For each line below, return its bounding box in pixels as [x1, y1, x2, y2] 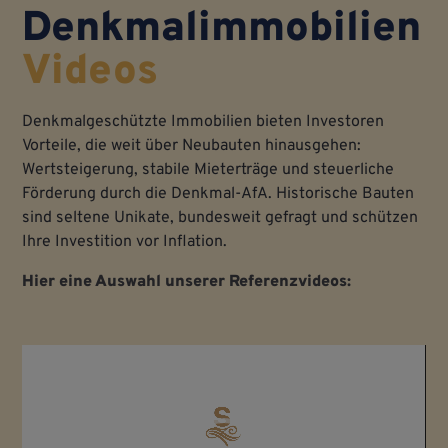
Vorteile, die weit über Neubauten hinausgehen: [22, 136, 362, 156]
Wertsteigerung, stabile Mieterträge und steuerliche [22, 160, 395, 180]
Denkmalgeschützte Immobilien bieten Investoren [22, 112, 385, 132]
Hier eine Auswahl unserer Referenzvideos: [22, 272, 352, 292]
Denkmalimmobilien [22, 3, 422, 56]
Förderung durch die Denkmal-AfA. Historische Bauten [22, 184, 415, 204]
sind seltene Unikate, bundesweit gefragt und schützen [22, 208, 419, 228]
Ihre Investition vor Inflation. [22, 232, 228, 252]
